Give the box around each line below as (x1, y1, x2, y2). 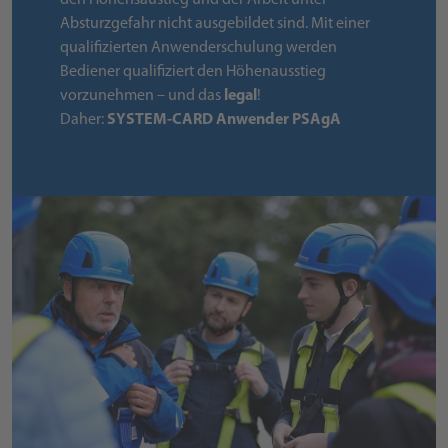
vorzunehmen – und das (60, 88, 224, 105)
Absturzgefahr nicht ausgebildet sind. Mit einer (60, 16, 370, 33)
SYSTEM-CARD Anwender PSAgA (107, 112, 341, 129)
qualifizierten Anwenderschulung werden (60, 40, 337, 57)
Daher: (60, 112, 107, 129)
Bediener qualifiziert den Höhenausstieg (60, 64, 326, 81)
